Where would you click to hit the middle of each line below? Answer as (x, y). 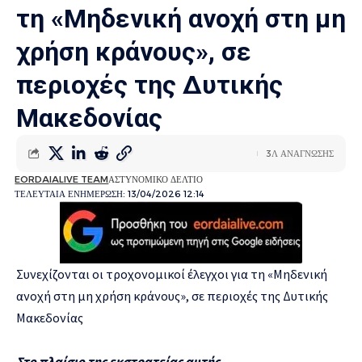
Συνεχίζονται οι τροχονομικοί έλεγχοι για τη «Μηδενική (172, 274)
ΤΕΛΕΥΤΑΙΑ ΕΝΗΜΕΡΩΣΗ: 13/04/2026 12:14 (110, 194)
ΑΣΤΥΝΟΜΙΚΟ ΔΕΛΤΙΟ (156, 179)
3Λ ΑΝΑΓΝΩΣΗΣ (300, 153)
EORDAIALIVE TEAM (62, 179)
